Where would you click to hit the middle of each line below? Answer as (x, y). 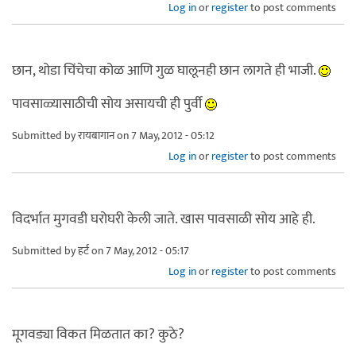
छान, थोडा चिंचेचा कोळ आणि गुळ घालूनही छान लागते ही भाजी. (165, 70)
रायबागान (96, 135)
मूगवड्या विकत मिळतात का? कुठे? (98, 334)
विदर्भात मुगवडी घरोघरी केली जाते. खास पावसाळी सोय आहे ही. (164, 219)
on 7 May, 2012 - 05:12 (164, 135)
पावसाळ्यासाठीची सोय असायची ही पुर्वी (108, 104)
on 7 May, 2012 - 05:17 (139, 250)
